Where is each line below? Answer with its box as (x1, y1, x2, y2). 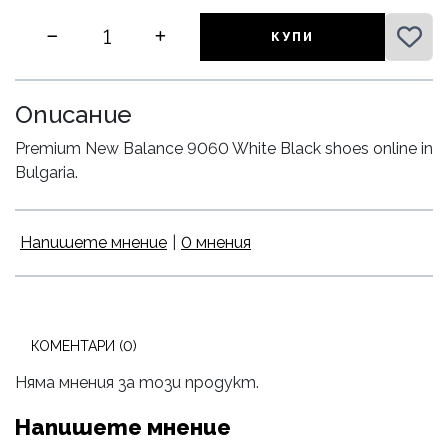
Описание (15, 100, 132, 130)
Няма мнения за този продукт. (15, 373, 259, 393)
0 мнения (181, 233, 251, 253)
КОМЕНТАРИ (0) (31, 338, 137, 355)
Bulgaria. (15, 163, 78, 183)
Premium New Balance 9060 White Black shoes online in (15, 139, 433, 159)
